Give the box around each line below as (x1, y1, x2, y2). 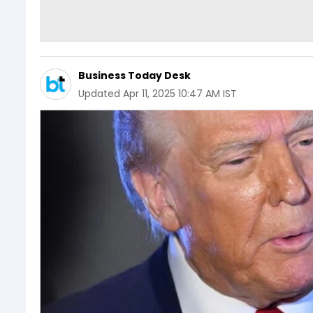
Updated (78, 86, 120, 101)
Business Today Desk (78, 68, 191, 82)
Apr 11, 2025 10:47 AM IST (123, 86, 237, 101)
